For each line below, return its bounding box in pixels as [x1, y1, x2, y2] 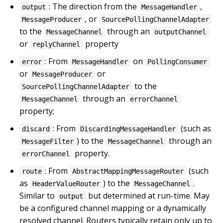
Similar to [19, 190, 57, 201]
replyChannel [32, 40, 81, 48]
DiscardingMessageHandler [80, 124, 176, 133]
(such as [178, 122, 211, 134]
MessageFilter [22, 137, 74, 145]
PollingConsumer [147, 57, 208, 66]
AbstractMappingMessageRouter [72, 167, 184, 175]
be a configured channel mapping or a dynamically [19, 202, 206, 214]
